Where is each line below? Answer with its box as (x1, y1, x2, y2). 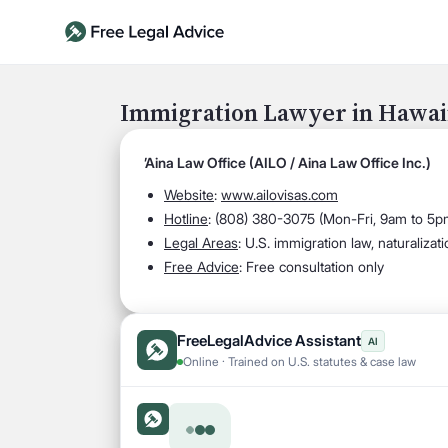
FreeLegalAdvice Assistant (177, 331, 361, 350)
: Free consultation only (239, 258, 384, 275)
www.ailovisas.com (221, 186, 338, 203)
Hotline (164, 210, 208, 227)
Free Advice (164, 258, 239, 275)
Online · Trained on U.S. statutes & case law (183, 354, 416, 369)
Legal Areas (164, 234, 238, 251)
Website (164, 186, 214, 203)
